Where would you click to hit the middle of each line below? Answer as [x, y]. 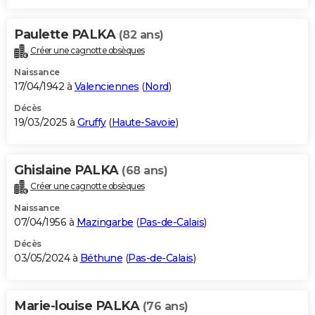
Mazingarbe [105, 223]
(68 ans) [144, 171]
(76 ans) [165, 307]
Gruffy [91, 123]
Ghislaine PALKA [68, 171]
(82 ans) [141, 35]
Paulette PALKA [66, 35]
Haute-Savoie [143, 123]
